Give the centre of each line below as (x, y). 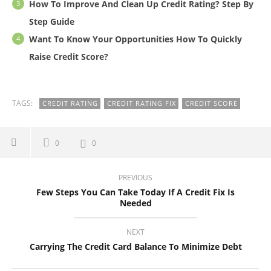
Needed (135, 203)
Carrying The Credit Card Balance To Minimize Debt (135, 247)
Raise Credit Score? (69, 57)
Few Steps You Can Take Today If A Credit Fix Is (135, 192)
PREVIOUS (135, 178)
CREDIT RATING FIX (142, 103)
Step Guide (52, 22)
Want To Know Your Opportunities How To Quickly (135, 39)
